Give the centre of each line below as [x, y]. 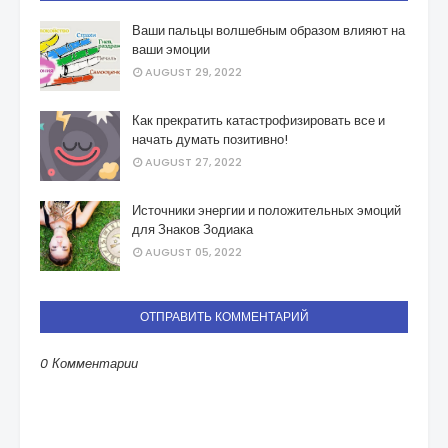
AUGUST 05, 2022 [193, 252]
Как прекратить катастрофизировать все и [258, 120]
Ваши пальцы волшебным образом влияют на [268, 30]
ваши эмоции [171, 49]
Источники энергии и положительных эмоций [266, 210]
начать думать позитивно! [210, 139]
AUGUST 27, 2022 [193, 162]
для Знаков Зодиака [192, 229]
